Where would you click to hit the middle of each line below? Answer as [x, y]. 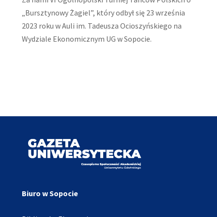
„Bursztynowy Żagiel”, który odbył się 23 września [103, 13]
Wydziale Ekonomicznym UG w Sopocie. [86, 39]
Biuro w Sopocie [50, 194]
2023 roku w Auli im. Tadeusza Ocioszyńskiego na [101, 26]
